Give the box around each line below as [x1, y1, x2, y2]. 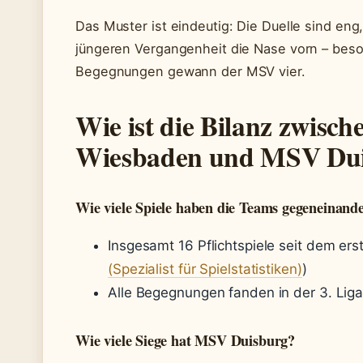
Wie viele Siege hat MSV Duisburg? [75, 330, 295, 351]
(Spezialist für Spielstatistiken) [108, 261, 302, 277]
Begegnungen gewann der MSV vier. [75, 63, 305, 79]
